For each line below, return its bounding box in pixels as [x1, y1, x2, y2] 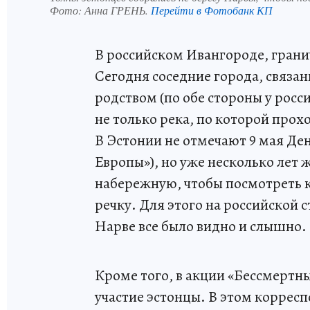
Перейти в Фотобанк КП [151, 3, 273, 18]
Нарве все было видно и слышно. [95, 216, 307, 237]
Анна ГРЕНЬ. [84, 3, 151, 18]
